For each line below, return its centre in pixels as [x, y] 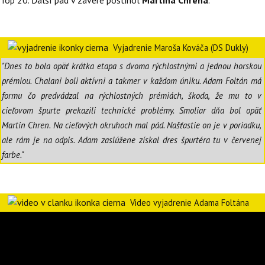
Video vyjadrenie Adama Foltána [190, 203]
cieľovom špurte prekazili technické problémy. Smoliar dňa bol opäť [132, 111]
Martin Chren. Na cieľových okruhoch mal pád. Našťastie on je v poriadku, [132, 125]
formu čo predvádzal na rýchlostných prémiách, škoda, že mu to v [132, 96]
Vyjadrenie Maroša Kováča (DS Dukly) [181, 48]
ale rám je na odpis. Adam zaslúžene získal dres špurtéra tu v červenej [132, 140]
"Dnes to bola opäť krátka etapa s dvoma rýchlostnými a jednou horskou [132, 66]
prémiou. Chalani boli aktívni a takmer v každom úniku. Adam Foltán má [132, 81]
